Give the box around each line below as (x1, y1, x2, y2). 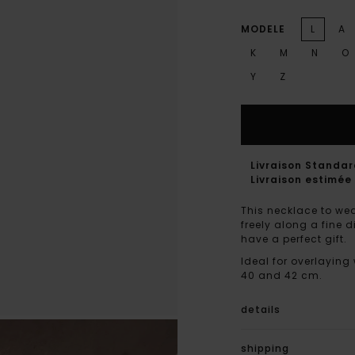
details (241, 302, 281, 316)
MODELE (241, 21, 285, 36)
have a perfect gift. (241, 231, 347, 246)
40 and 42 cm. (241, 268, 323, 282)
